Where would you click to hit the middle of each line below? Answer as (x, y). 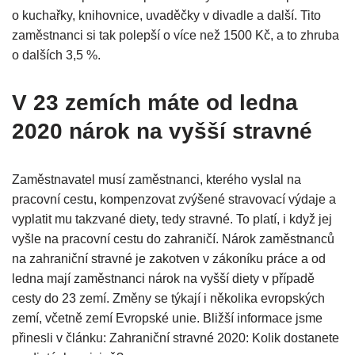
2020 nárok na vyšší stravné (162, 132)
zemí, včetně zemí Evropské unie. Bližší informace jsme (167, 319)
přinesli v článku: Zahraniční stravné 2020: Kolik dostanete (176, 338)
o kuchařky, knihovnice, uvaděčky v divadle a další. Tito (166, 16)
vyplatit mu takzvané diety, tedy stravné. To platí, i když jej (172, 219)
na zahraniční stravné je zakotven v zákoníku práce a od (169, 259)
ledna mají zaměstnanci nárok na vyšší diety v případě (163, 279)
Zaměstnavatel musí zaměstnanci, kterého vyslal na (157, 180)
